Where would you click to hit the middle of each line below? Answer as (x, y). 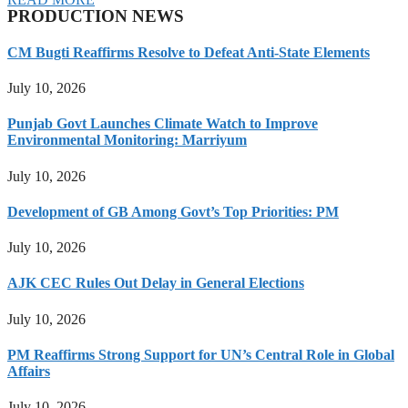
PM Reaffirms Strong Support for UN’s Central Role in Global (201, 354)
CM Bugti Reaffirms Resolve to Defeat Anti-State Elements (189, 52)
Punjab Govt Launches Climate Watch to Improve (163, 124)
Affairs (29, 371)
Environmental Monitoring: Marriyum (127, 140)
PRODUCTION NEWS (96, 16)
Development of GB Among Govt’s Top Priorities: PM (173, 211)
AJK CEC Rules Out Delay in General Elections (156, 283)
